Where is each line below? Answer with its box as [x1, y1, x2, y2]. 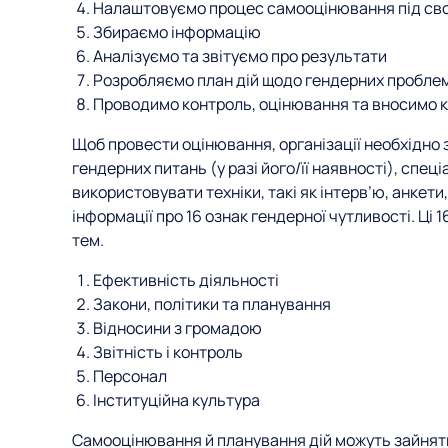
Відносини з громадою [92, 317, 262, 339]
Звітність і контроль [92, 341, 243, 363]
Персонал [92, 365, 167, 387]
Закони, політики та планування [92, 293, 331, 315]
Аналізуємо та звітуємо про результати [92, 45, 387, 67]
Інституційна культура [92, 389, 260, 411]
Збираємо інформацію [92, 21, 261, 43]
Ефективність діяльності [92, 269, 279, 291]
